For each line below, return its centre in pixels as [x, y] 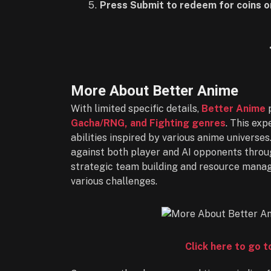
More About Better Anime [155, 90]
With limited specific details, [136, 108]
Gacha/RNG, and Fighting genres [148, 123]
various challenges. [114, 181]
